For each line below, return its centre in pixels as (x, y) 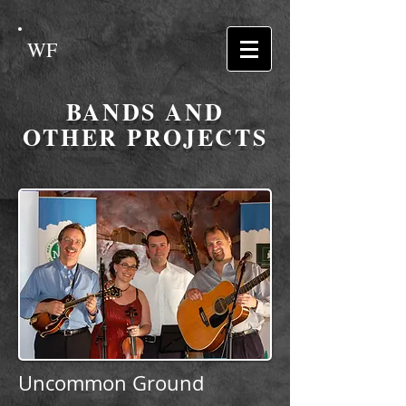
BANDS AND (145, 111)
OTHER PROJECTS (145, 137)
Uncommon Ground (111, 383)
